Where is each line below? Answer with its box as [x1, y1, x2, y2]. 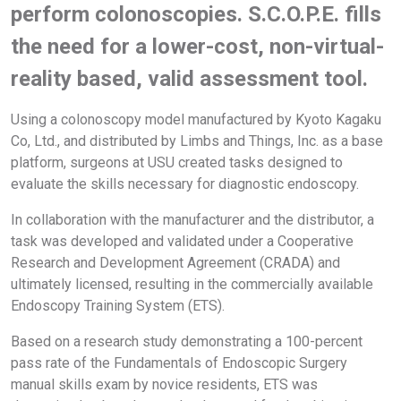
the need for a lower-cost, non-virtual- [11, 33, 384, 59]
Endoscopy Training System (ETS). [11, 296, 225, 314]
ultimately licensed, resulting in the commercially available [11, 275, 373, 293]
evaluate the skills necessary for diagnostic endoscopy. [11, 175, 359, 192]
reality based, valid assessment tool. [11, 65, 368, 91]
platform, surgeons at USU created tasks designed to [11, 153, 343, 171]
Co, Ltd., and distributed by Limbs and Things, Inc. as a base [11, 132, 383, 149]
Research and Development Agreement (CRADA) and [11, 253, 340, 271]
